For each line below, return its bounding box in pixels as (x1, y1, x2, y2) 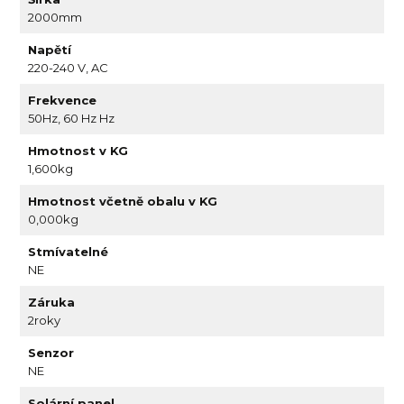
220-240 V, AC (28, 60, 109, 75)
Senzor (28, 344, 75, 360)
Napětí (28, 41, 72, 57)
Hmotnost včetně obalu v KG (28, 193, 218, 208)
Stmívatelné (28, 243, 109, 259)
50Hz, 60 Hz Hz (28, 110, 115, 125)
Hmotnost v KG (28, 142, 129, 158)
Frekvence (28, 92, 97, 107)
